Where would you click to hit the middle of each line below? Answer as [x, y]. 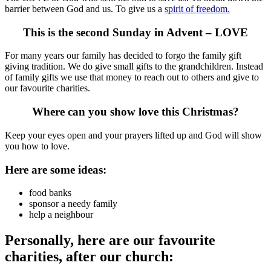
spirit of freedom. [197, 9]
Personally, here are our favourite [110, 240]
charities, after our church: [89, 257]
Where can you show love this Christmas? [135, 112]
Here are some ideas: [56, 169]
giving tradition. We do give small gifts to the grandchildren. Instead [134, 67]
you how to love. [37, 146]
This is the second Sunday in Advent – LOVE [135, 32]
